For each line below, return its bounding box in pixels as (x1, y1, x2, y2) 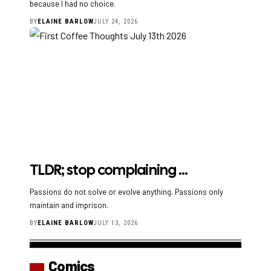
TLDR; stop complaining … (30, 160, 188, 180)
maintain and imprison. (30, 200, 108, 211)
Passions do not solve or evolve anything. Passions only (30, 187, 223, 197)
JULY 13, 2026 (94, 219, 139, 227)
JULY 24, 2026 (94, 18, 139, 26)
